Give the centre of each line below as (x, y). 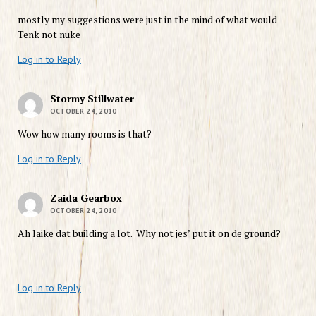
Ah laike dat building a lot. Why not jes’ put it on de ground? (149, 233)
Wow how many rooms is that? (84, 133)
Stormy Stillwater (92, 98)
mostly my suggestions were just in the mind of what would (147, 19)
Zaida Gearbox (86, 197)
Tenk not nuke (49, 34)
